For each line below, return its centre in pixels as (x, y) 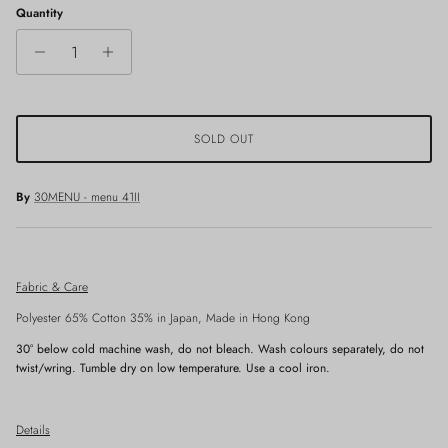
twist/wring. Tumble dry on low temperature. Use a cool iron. (173, 368)
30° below (44, 349)
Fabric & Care (52, 287)
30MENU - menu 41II (87, 197)
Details (33, 430)
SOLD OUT (224, 139)
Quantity (39, 13)
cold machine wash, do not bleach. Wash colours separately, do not (248, 349)
